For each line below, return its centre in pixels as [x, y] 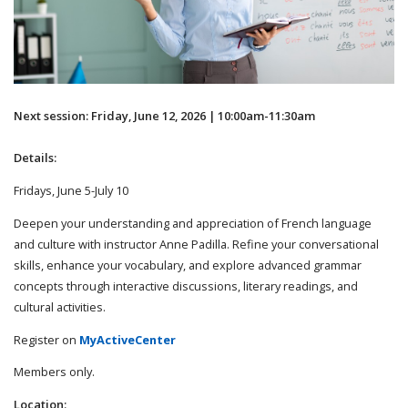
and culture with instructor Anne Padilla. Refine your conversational [196, 244]
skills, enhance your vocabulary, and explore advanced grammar [188, 265]
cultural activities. [61, 306]
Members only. [54, 372]
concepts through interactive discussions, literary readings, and [186, 286]
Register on [46, 339]
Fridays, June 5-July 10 [72, 191]
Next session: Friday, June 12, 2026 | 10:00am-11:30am [164, 115]
